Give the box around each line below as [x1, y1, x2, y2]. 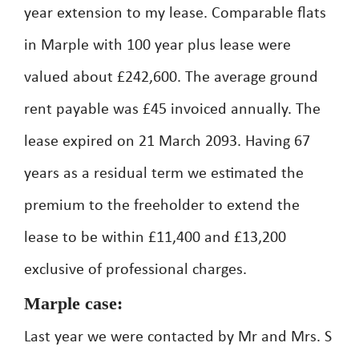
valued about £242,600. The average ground [24, 70, 318, 86]
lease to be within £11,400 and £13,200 [24, 230, 286, 246]
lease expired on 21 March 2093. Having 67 [24, 134, 310, 150]
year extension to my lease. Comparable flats [24, 6, 326, 22]
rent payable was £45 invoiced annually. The [24, 102, 321, 118]
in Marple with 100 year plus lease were [24, 38, 291, 54]
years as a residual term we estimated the [24, 166, 304, 182]
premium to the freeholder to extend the [24, 198, 300, 214]
